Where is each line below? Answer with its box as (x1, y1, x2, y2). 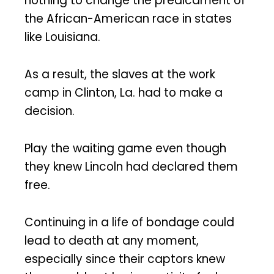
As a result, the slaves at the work (24, 65, 215, 83)
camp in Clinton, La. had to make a (24, 84, 223, 101)
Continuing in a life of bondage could (24, 213, 234, 231)
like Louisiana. (24, 29, 100, 46)
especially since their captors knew (24, 250, 225, 267)
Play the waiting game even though (24, 139, 226, 157)
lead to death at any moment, (24, 232, 199, 249)
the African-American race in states (24, 10, 232, 28)
